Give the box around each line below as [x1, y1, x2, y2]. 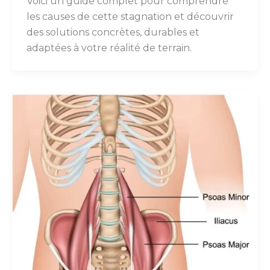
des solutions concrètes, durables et [27, 27, 199, 39]
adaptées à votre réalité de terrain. [27, 42, 192, 54]
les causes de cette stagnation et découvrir [27, 11, 234, 23]
